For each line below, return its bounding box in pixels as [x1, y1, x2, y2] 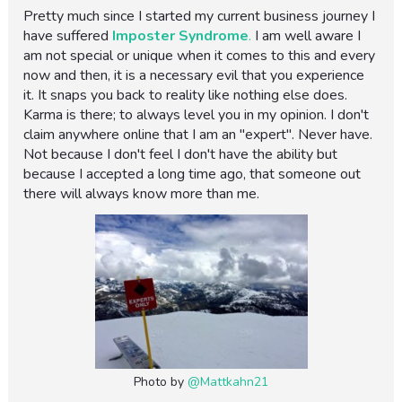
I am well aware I [251, 26, 362, 47]
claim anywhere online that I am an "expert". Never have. [23, 125, 373, 145]
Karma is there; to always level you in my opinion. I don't [23, 105, 370, 126]
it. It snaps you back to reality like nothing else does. [23, 85, 348, 106]
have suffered [23, 26, 113, 47]
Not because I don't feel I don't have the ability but [23, 144, 338, 165]
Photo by [134, 373, 188, 391]
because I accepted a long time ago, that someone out [23, 164, 362, 185]
